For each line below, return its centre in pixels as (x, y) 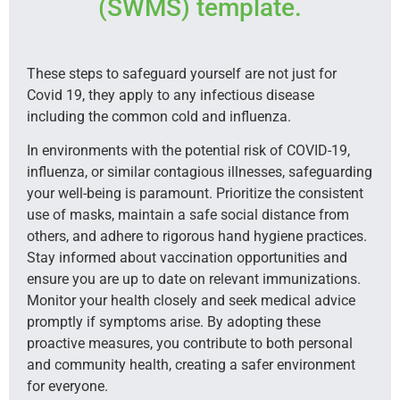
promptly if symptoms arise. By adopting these (174, 322)
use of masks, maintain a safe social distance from (188, 215)
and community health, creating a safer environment (191, 365)
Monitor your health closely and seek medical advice (191, 301)
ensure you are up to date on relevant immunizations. (194, 279)
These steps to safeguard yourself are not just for (182, 73)
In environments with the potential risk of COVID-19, (188, 151)
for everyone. (67, 387)
